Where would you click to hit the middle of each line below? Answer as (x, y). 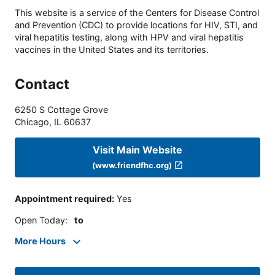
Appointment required (63, 199)
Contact (42, 84)
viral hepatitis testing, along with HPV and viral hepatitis (129, 37)
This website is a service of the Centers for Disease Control (137, 13)
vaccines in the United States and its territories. (112, 50)
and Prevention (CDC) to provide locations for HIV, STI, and (136, 25)
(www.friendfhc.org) (132, 165)
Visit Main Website (137, 149)
